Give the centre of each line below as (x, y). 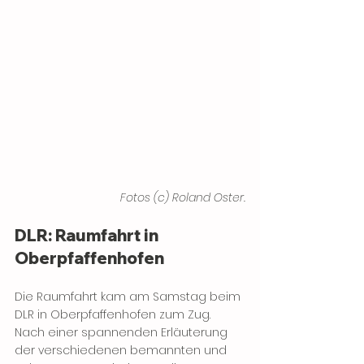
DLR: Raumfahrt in (88, 236)
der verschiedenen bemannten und (122, 351)
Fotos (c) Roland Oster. (183, 198)
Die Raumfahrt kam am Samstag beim (129, 297)
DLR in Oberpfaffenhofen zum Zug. (114, 315)
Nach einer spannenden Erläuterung (123, 333)
